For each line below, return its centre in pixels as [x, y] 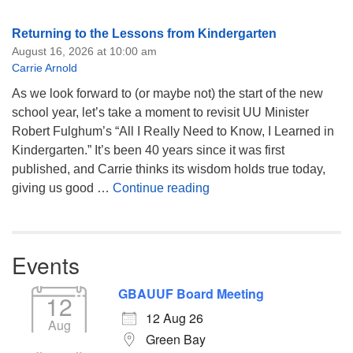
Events [46, 265]
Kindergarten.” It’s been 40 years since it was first [148, 150]
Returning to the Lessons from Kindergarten [144, 33]
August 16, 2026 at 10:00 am [84, 51]
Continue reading [161, 188]
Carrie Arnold [45, 68]
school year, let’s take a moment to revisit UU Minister [160, 112]
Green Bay [176, 339]
